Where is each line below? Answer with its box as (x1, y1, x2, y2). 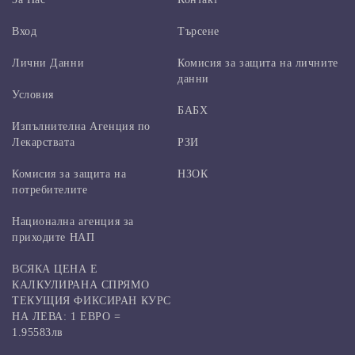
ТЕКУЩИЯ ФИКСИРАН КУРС (12, 294, 171, 307)
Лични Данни (12, 56, 85, 69)
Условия (12, 88, 54, 101)
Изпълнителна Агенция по (12, 120, 151, 132)
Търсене (177, 25, 219, 37)
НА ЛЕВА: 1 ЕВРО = (12, 310, 121, 323)
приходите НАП (12, 231, 95, 243)
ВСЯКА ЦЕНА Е (12, 262, 98, 275)
